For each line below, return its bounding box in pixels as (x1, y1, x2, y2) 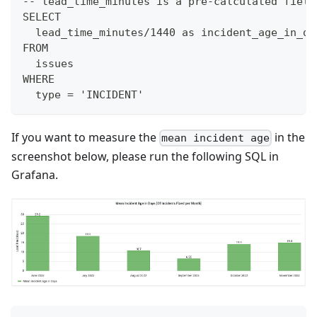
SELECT (23, 10, 61, 23)
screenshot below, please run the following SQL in (11, 148, 279, 164)
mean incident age (161, 131, 270, 144)
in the (272, 129, 306, 145)
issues (23, 57, 74, 70)
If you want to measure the (11, 129, 159, 145)
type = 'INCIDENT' (23, 88, 144, 101)
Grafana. (11, 166, 58, 183)
